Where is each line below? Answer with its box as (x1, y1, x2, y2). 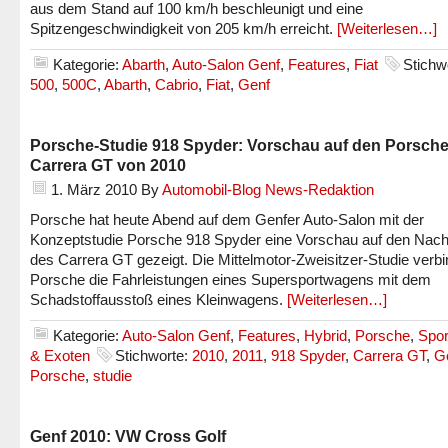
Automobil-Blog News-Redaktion (162, 181, 374, 198)
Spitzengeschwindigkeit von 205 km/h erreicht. (30, 20, 337, 37)
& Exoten (30, 347, 90, 364)
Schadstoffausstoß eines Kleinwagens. (30, 291, 287, 308)
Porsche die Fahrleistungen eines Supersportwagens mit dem (30, 271, 431, 288)
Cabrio (155, 76, 198, 93)
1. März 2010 (51, 181, 137, 198)
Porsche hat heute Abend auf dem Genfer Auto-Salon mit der (30, 211, 424, 228)
